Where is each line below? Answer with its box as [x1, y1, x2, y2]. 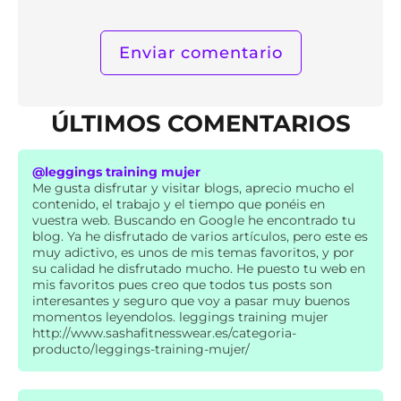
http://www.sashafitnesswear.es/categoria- [32, 324, 296, 341]
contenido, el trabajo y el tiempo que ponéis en [32, 195, 325, 212]
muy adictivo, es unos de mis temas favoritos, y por [32, 243, 354, 260]
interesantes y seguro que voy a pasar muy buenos [32, 292, 350, 309]
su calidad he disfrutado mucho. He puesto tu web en [32, 260, 365, 277]
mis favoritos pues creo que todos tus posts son [32, 276, 332, 293]
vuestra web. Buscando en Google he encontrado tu [32, 211, 355, 228]
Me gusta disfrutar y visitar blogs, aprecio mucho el [32, 179, 354, 196]
